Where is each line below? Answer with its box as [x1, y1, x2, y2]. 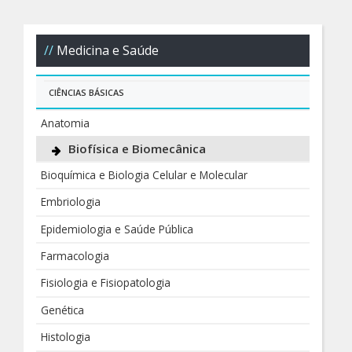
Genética [41, 302, 85, 317]
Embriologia [41, 194, 101, 210]
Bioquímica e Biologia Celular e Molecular [41, 167, 248, 182]
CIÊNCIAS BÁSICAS [49, 86, 125, 98]
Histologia [41, 329, 91, 345]
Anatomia [41, 115, 90, 130]
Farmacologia [41, 248, 110, 264]
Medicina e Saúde [57, 42, 159, 59]
